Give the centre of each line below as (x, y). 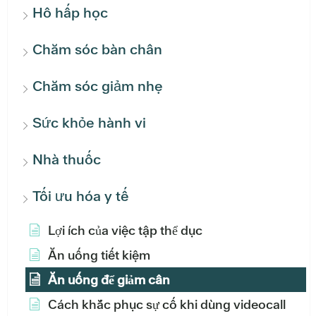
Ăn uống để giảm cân (109, 280)
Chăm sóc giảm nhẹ (98, 86)
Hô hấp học (70, 13)
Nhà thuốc (67, 160)
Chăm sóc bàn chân (97, 50)
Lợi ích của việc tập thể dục (125, 231)
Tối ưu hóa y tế (81, 196)
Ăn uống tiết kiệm (99, 255)
